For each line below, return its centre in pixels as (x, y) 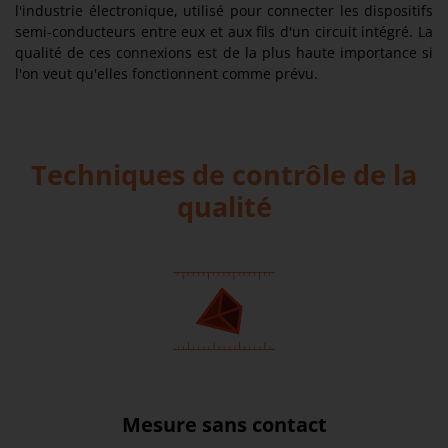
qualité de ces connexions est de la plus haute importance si (224, 53)
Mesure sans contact (224, 425)
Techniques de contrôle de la (224, 175)
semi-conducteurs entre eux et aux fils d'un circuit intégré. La (224, 32)
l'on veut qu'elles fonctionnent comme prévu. (166, 74)
